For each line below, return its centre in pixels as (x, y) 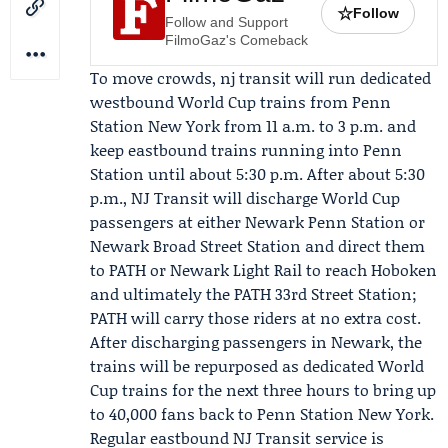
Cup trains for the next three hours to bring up (263, 389)
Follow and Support (226, 22)
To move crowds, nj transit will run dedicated (260, 77)
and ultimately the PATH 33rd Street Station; (253, 293)
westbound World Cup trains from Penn (240, 101)
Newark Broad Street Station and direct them (257, 245)
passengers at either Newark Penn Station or (257, 221)
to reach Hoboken (369, 269)
